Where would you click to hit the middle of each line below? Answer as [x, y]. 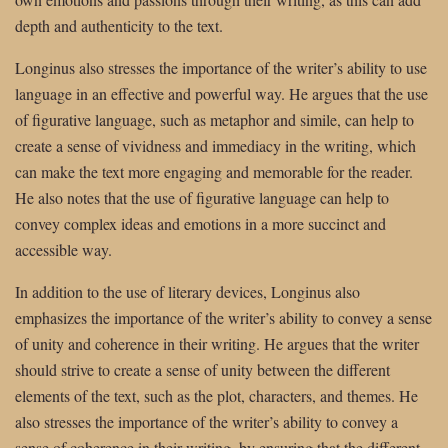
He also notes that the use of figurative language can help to [202, 197]
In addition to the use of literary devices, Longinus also [187, 291]
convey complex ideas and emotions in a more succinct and [200, 223]
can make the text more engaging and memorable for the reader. [214, 171]
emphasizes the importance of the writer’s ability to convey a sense [223, 317]
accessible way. [63, 249]
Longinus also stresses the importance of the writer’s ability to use [221, 67]
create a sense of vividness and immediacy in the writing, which [215, 145]
